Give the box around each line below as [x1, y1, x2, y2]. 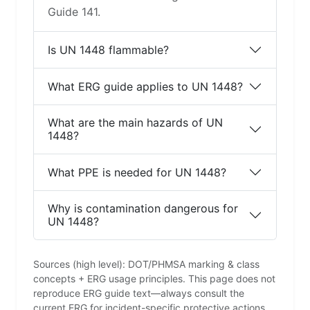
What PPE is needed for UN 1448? [48, 165, 226, 179]
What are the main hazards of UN [48, 116, 223, 130]
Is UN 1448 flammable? [48, 42, 169, 57]
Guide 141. [48, 5, 100, 19]
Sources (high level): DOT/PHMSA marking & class [33, 258, 259, 271]
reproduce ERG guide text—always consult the [33, 287, 244, 300]
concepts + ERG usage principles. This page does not [33, 273, 275, 285]
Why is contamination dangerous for [48, 201, 238, 216]
